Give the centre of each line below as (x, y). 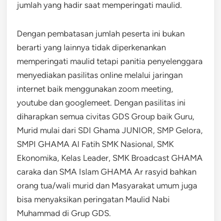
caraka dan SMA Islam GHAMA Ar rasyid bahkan (107, 171)
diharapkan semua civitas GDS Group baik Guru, (106, 116)
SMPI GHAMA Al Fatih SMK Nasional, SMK (95, 144)
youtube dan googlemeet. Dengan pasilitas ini (101, 102)
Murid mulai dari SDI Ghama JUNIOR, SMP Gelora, (110, 130)
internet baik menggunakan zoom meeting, (95, 89)
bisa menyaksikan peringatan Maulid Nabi (93, 199)
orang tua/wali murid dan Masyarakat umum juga (107, 185)
